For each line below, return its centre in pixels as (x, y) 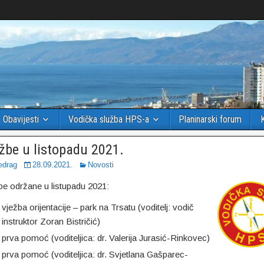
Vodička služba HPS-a (109, 119)
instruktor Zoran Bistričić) (51, 221)
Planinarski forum (210, 119)
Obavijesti (21, 119)
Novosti (100, 165)
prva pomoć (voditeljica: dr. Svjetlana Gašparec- (95, 254)
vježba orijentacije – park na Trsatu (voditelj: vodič (98, 207)
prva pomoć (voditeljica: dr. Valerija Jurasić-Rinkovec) (105, 238)
